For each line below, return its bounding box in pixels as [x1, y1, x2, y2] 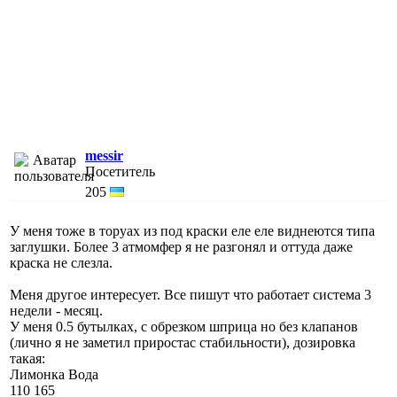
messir [85, 147, 123, 163]
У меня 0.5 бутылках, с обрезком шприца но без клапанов [10, 318, 358, 334]
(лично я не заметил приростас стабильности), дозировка [10, 334, 355, 350]
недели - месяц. [10, 302, 103, 318]
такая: [10, 350, 45, 366]
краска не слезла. [10, 254, 113, 270]
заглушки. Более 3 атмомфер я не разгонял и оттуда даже [10, 238, 353, 254]
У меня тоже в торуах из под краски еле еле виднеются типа [10, 222, 375, 238]
